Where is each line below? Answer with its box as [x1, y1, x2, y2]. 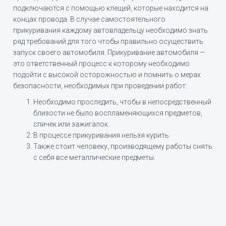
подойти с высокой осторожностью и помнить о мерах [13, 71, 201, 79]
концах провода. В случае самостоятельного [13, 15, 166, 24]
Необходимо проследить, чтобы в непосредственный [33, 98, 212, 106]
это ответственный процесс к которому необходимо [13, 60, 190, 68]
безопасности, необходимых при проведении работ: [13, 82, 188, 90]
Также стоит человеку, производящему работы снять [33, 142, 213, 151]
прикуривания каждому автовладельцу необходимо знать [13, 26, 208, 35]
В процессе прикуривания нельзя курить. [33, 131, 171, 140]
